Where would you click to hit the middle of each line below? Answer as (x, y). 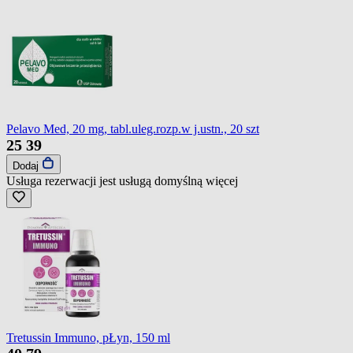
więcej (222, 180)
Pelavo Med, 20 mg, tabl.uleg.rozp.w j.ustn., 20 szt (133, 128)
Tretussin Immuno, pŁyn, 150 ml (88, 337)
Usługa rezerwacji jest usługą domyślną (106, 180)
